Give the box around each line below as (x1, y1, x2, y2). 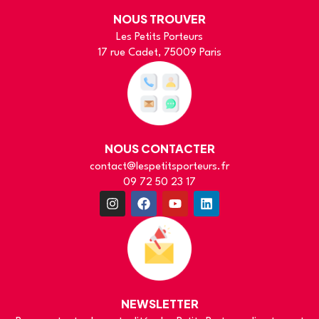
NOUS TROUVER (113, 11, 206, 27)
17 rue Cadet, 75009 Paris (98, 48, 221, 59)
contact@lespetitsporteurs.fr (90, 162, 229, 173)
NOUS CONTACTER (104, 141, 215, 157)
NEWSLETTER (120, 296, 199, 312)
